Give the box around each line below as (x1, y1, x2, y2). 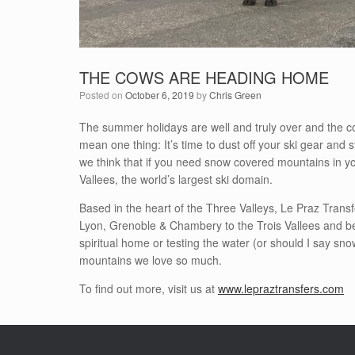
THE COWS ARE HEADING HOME (79, 66, 329, 89)
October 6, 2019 (125, 88, 194, 101)
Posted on (86, 88, 125, 101)
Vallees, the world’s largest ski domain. (79, 171, 273, 187)
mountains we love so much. (79, 252, 222, 268)
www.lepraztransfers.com (218, 281, 344, 296)
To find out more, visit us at (79, 281, 218, 296)
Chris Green (209, 88, 261, 101)
